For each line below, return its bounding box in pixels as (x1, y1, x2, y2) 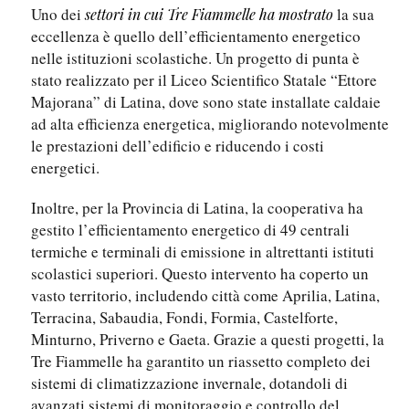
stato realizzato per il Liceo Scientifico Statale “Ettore (31, 69, 377, 91)
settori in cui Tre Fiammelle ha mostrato (85, 5, 333, 25)
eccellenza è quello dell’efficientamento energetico (31, 26, 361, 47)
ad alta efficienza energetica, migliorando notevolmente (31, 113, 389, 135)
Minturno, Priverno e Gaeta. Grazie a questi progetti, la (31, 329, 384, 351)
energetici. (31, 157, 100, 179)
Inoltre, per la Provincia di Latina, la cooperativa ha (31, 197, 363, 219)
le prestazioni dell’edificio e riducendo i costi (31, 135, 324, 157)
